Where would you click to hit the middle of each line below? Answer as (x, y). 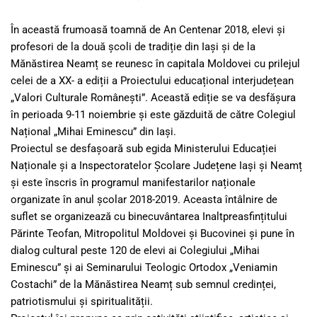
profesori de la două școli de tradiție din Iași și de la (133, 47)
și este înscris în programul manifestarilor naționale (133, 183)
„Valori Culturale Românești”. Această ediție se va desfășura (153, 98)
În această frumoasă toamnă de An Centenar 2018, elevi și (148, 30)
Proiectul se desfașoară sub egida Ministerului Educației (144, 149)
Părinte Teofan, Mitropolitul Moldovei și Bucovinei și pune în (152, 234)
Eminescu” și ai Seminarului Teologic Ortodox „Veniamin (144, 268)
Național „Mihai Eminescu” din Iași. (93, 132)
